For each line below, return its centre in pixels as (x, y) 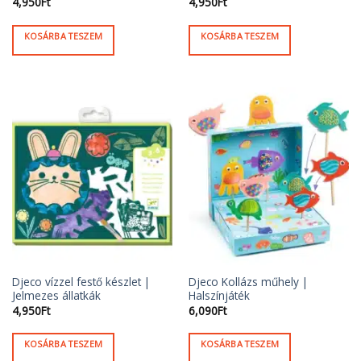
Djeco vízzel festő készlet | (81, 282)
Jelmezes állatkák (56, 296)
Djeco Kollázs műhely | (248, 282)
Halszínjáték (219, 296)
